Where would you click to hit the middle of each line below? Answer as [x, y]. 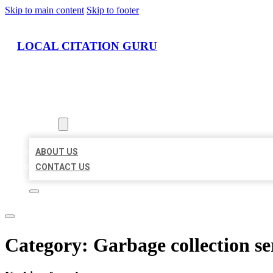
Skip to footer [113, 10]
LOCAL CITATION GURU [87, 46]
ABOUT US [57, 152]
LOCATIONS [53, 109]
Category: [49, 245]
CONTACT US [63, 167]
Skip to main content [44, 10]
